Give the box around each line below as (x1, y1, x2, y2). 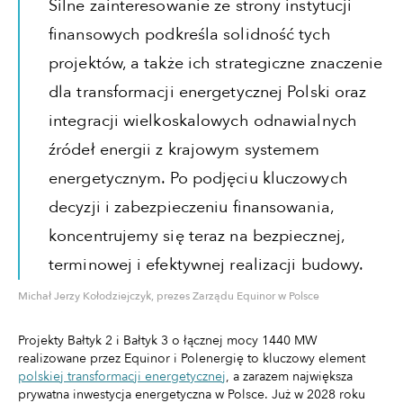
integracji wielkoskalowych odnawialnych (49, 109, 357, 132)
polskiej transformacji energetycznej (18, 367, 226, 385)
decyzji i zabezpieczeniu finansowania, (49, 195, 334, 219)
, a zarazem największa (226, 367, 353, 385)
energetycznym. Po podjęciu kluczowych (49, 166, 348, 190)
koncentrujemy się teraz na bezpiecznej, (49, 224, 345, 247)
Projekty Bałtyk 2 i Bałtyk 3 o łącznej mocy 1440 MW (18, 331, 318, 349)
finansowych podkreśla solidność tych (49, 22, 331, 46)
